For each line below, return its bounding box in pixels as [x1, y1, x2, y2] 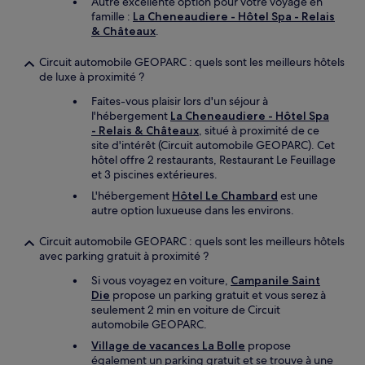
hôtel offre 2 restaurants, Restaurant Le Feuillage [91, 152, 336, 167]
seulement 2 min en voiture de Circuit [91, 302, 280, 317]
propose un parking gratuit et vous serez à [110, 288, 326, 302]
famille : [91, 9, 133, 24]
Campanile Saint [231, 273, 320, 288]
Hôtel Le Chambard [172, 188, 278, 203]
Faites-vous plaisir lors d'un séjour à [91, 94, 268, 108]
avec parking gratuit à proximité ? [39, 248, 209, 263]
